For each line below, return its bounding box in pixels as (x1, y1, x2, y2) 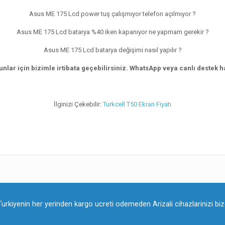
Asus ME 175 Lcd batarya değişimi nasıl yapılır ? (43, 46, 182, 54)
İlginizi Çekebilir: (54, 100, 103, 108)
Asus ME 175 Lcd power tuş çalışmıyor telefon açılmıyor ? (29, 10, 196, 18)
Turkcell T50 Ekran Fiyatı (103, 100, 171, 108)
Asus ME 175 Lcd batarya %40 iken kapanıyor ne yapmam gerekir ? (16, 28, 209, 36)
